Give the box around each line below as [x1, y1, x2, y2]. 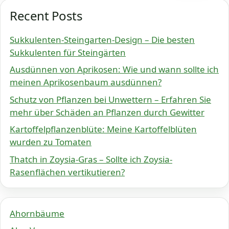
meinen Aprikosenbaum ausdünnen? [10, 76, 162, 88]
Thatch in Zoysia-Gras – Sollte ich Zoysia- [10, 153, 172, 165]
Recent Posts [10, 7, 83, 24]
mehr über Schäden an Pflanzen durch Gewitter [10, 106, 204, 118]
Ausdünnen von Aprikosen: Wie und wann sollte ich [10, 63, 219, 76]
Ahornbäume [10, 207, 64, 219]
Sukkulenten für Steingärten [10, 46, 126, 58]
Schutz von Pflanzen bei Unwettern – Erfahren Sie [10, 93, 211, 105]
